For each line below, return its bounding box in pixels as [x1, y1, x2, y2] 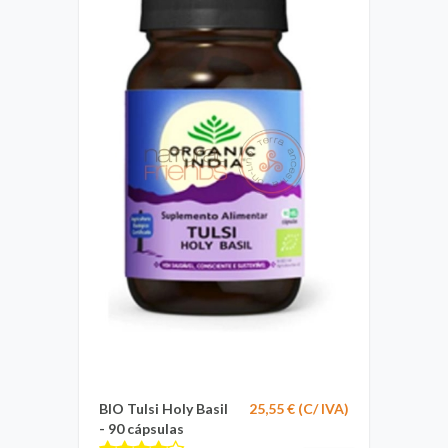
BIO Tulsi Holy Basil [99, 400, 228, 417]
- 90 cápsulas [99, 420, 184, 437]
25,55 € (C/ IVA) [249, 400, 349, 417]
